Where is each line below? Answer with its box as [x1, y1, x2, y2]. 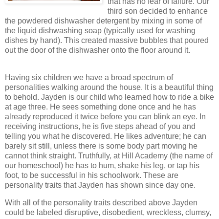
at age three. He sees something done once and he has [5, 103, 196, 111]
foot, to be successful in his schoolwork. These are [5, 171, 178, 180]
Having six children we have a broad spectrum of [5, 73, 173, 82]
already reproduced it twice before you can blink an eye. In [5, 112, 206, 121]
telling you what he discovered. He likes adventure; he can [5, 132, 206, 141]
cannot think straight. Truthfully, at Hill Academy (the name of [5, 152, 213, 160]
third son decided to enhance [108, 7, 208, 16]
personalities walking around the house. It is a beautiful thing [5, 83, 214, 92]
